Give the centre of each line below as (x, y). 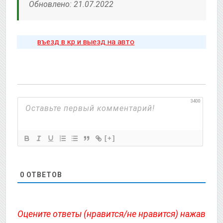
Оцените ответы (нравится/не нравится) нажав (111, 214)
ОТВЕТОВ (43, 174)
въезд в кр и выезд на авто (86, 42)
